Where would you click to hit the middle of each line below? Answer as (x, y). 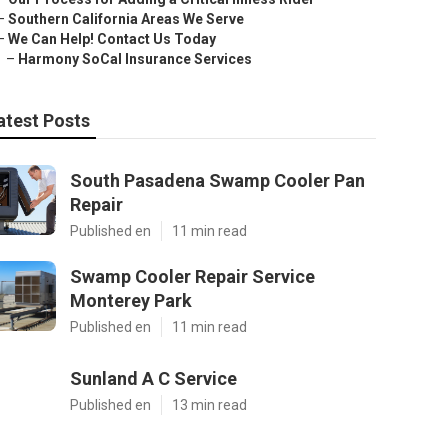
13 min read (209, 405)
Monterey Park (131, 300)
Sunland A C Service (153, 378)
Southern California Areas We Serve (126, 19)
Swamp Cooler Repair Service (192, 276)
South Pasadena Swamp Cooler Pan (217, 180)
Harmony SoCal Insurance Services (135, 59)
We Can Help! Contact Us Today (112, 39)
